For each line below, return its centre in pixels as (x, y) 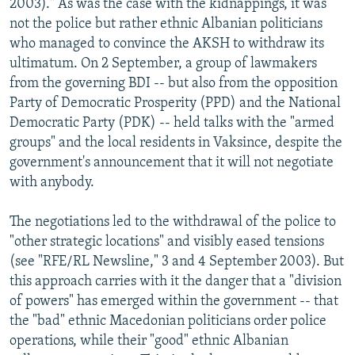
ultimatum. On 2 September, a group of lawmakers (163, 63)
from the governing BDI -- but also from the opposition (174, 83)
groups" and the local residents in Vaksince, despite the (176, 143)
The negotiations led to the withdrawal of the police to (173, 222)
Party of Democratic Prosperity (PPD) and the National (175, 103)
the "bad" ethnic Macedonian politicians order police (168, 321)
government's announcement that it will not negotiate (172, 162)
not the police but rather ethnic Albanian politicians (166, 24)
